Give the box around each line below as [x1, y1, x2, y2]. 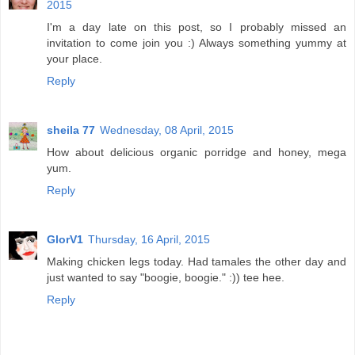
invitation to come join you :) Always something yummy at [47, 36, 346, 50]
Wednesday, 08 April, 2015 [100, 124, 234, 137]
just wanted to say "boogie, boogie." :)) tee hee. [47, 271, 284, 284]
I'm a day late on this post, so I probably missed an [47, 21, 346, 34]
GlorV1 [47, 233, 83, 246]
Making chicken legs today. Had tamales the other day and [47, 255, 346, 269]
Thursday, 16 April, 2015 [88, 233, 210, 246]
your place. [47, 52, 102, 66]
